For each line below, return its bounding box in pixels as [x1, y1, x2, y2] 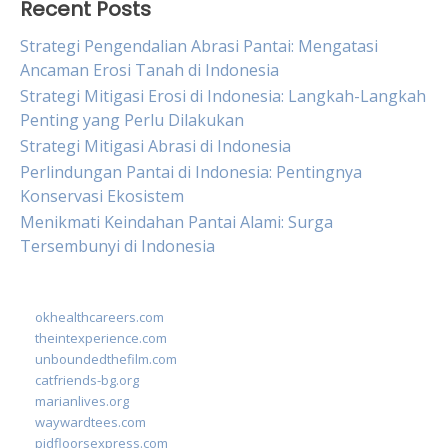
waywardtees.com [35, 413, 146, 431]
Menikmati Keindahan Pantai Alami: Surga [20, 211, 333, 233]
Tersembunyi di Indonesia [20, 235, 215, 257]
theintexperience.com [35, 329, 167, 347]
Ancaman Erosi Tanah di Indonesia [20, 59, 279, 81]
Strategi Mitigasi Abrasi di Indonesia [20, 135, 291, 157]
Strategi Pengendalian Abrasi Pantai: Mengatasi [20, 35, 378, 57]
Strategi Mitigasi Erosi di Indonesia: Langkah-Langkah [20, 85, 426, 107]
